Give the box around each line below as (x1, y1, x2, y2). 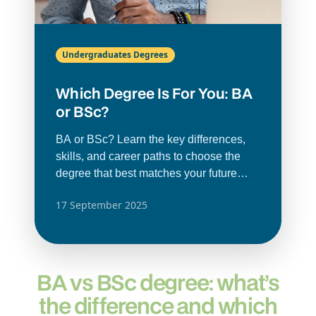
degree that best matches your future (55, 166, 237, 179)
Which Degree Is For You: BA (55, 83, 253, 103)
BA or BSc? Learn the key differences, (55, 133, 245, 145)
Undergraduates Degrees (62, 49, 169, 61)
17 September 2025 (55, 198, 147, 212)
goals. (55, 183, 86, 196)
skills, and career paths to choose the (55, 150, 241, 162)
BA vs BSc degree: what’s (36, 267, 280, 297)
